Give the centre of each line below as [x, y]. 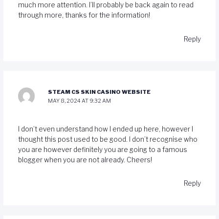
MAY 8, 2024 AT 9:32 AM [80, 101]
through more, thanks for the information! [84, 15]
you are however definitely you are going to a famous [102, 149]
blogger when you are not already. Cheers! [85, 160]
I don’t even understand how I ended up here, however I [105, 129]
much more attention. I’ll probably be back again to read [106, 5]
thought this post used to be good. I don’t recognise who [108, 139]
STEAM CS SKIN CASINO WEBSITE [99, 92]
